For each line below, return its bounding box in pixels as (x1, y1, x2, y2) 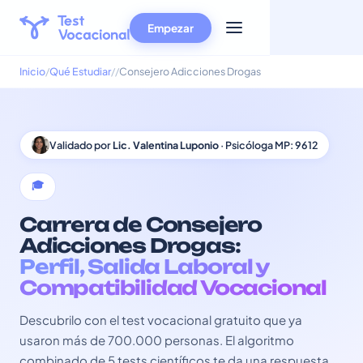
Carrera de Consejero (19, 212, 262, 237)
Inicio (19, 65, 45, 78)
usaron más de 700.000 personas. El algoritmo (19, 332, 294, 348)
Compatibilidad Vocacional (19, 275, 327, 300)
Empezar (147, 20, 194, 35)
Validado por (49, 139, 113, 152)
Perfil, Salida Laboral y (19, 254, 271, 279)
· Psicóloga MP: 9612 (219, 139, 318, 152)
